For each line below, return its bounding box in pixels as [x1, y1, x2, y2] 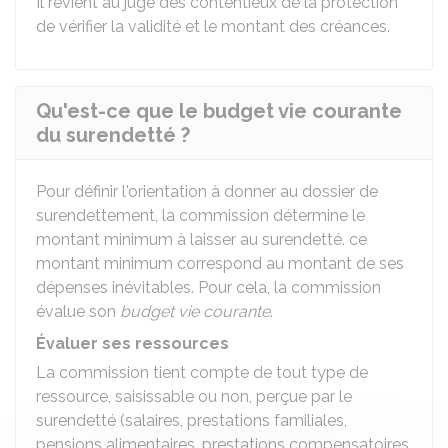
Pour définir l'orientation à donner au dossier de [36, 182, 378, 201]
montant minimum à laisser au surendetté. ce [36, 230, 367, 249]
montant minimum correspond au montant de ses [36, 254, 404, 273]
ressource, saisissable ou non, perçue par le [36, 387, 352, 406]
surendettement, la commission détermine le [36, 206, 365, 225]
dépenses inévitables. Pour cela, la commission [36, 278, 381, 297]
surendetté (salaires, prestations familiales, [36, 411, 347, 430]
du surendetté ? [36, 123, 190, 147]
